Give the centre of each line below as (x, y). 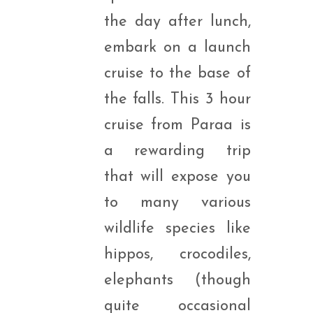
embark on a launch (177, 48)
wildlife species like (177, 229)
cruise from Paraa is (177, 125)
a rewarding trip (177, 151)
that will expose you (177, 177)
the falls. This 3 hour (177, 100)
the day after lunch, (177, 22)
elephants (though (177, 281)
